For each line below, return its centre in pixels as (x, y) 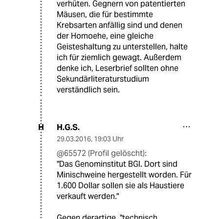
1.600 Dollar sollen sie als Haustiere (120, 185)
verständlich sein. (88, 89)
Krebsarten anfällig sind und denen (120, 25)
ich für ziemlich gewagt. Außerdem (119, 57)
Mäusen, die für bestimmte (105, 14)
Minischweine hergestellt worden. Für (124, 175)
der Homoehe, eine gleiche (105, 36)
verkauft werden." (88, 196)
